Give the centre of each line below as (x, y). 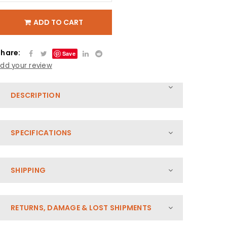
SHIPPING (28, 170)
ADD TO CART (58, 22)
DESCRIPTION (35, 95)
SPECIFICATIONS (41, 133)
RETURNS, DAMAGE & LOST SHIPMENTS (81, 208)
